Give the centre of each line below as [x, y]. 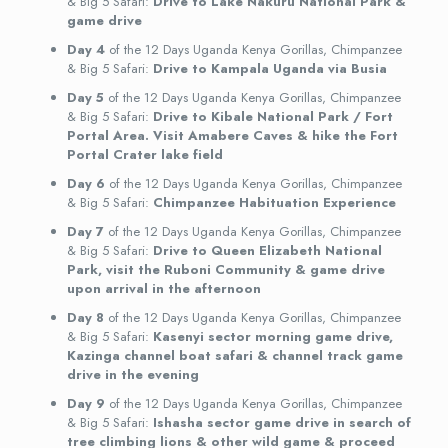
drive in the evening [132, 374]
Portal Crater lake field [144, 154]
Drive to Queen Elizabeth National [267, 250]
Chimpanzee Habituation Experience [274, 202]
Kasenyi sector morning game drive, [272, 336]
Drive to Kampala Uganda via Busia [269, 68]
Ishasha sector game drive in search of [281, 422]
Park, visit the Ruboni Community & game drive [225, 269]
